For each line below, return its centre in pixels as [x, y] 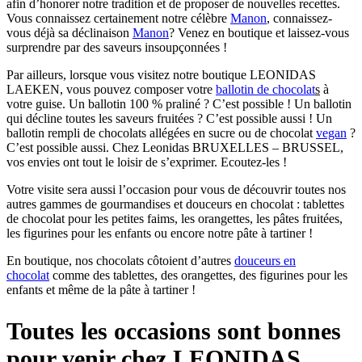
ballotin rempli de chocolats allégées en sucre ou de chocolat [161, 133]
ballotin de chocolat [265, 90]
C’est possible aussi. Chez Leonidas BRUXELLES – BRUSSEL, [175, 148]
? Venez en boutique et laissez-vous [259, 33]
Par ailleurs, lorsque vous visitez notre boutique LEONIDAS [161, 75]
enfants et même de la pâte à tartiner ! [101, 290]
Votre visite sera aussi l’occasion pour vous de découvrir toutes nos [176, 190]
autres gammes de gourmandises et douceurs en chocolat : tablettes [175, 204]
